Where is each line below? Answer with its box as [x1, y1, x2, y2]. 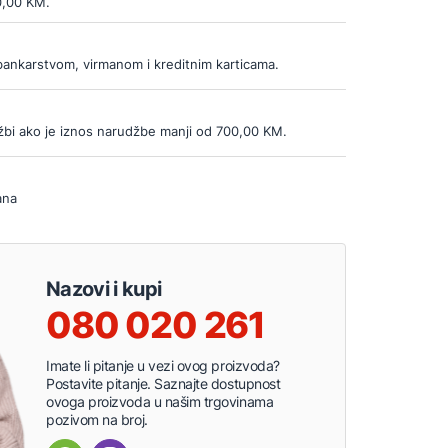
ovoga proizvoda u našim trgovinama [46, 392, 274, 410]
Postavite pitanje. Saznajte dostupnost [46, 374, 281, 392]
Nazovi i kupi [46, 276, 162, 301]
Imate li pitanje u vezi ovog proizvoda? [46, 356, 280, 374]
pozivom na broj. [46, 410, 148, 428]
